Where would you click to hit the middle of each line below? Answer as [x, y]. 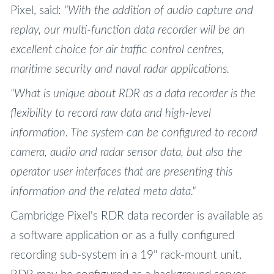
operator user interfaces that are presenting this [121, 172]
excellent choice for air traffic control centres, [117, 50]
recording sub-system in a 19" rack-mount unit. [126, 256]
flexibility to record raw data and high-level [110, 114]
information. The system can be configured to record [134, 133]
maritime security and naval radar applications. [120, 70]
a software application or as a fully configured [122, 236]
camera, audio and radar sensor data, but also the [126, 153]
